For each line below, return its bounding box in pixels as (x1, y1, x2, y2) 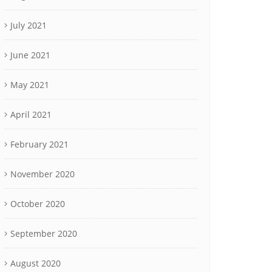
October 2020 (10, 198, 65, 209)
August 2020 (10, 257, 61, 269)
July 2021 (10, 19, 47, 31)
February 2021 (10, 138, 69, 150)
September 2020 (10, 228, 77, 239)
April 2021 (10, 109, 52, 120)
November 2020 (10, 168, 75, 180)
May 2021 (10, 79, 49, 90)
